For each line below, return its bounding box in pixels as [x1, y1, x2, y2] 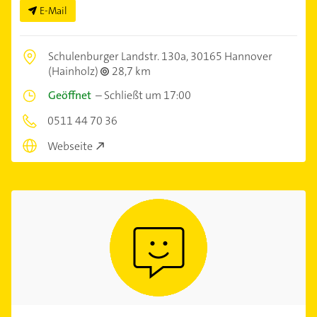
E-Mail [40, 4, 67, 17]
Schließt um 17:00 [104, 87, 191, 103]
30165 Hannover [190, 48, 272, 64]
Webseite [47, 139, 93, 154]
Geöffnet [48, 87, 91, 103]
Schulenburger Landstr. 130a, [48, 48, 190, 64]
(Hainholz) [48, 63, 100, 79]
